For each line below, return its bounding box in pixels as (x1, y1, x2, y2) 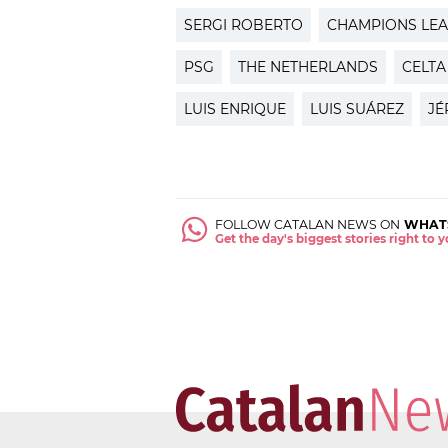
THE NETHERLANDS (238, 58, 378, 77)
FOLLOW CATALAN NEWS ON (215, 217, 401, 233)
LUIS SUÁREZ (310, 100, 404, 119)
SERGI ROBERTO (184, 16, 303, 35)
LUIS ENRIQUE (184, 100, 286, 119)
